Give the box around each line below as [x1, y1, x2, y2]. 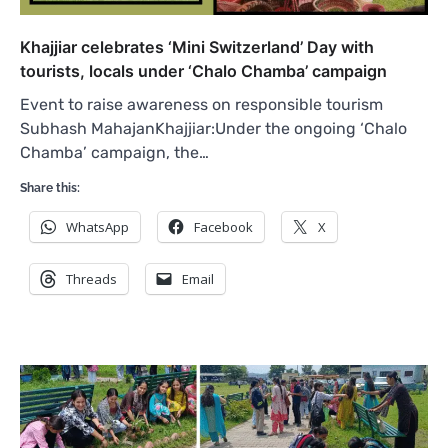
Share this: [20, 180, 80, 195]
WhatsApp [66, 217, 129, 236]
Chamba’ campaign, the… [20, 142, 209, 162]
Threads [66, 269, 117, 288]
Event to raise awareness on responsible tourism [20, 94, 383, 114]
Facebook [194, 217, 253, 236]
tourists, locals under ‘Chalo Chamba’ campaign [20, 60, 387, 81]
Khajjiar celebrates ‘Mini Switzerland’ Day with [20, 36, 374, 57]
